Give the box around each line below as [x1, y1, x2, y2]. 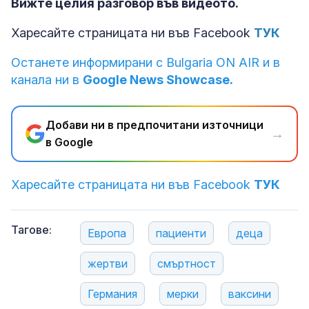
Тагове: [11, 223, 52, 237]
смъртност [157, 257, 216, 270]
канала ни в [11, 72, 83, 87]
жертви [88, 257, 128, 270]
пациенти [156, 226, 206, 240]
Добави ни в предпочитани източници [46, 118, 263, 132]
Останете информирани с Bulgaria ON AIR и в [11, 55, 280, 70]
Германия [88, 287, 137, 301]
